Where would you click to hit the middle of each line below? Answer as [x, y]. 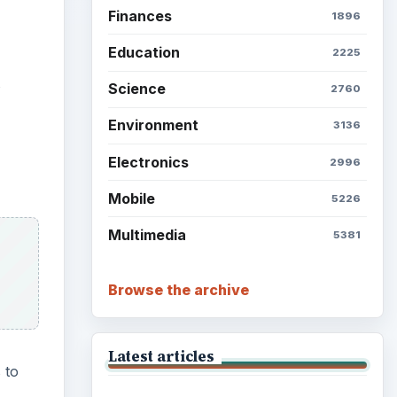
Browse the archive [178, 289]
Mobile [131, 198]
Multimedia [147, 235]
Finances [140, 16]
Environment [153, 125]
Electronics [148, 162]
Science [136, 89]
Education [144, 53]
